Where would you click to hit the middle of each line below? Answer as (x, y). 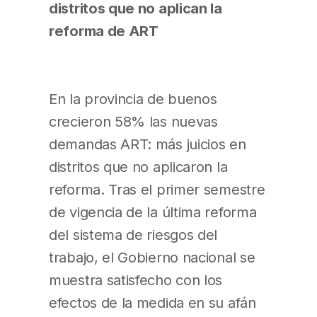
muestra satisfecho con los (136, 279)
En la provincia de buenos (133, 98)
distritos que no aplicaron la (138, 166)
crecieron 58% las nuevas (133, 121)
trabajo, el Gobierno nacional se (152, 257)
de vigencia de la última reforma (153, 212)
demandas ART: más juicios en (148, 144)
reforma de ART (104, 30)
